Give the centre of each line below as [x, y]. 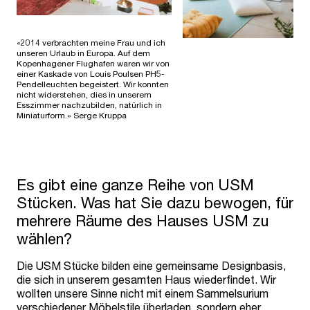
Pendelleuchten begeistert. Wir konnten [93, 84]
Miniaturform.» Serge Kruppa [72, 115]
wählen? [46, 238]
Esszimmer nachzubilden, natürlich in [89, 104]
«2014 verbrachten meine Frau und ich [91, 42]
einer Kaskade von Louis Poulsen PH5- [91, 73]
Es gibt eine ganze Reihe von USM [135, 184]
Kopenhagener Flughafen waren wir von [93, 63]
